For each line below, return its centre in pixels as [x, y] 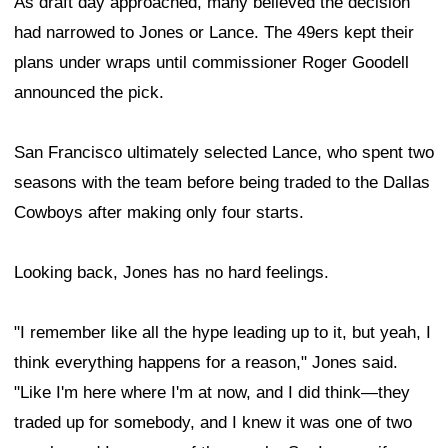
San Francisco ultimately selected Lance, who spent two [224, 153]
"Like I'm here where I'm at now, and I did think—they [212, 393]
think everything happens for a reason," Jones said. [206, 363]
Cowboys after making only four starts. [159, 213]
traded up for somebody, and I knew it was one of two [213, 423]
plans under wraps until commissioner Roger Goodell [211, 63]
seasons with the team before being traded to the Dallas [222, 183]
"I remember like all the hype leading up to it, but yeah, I [222, 333]
